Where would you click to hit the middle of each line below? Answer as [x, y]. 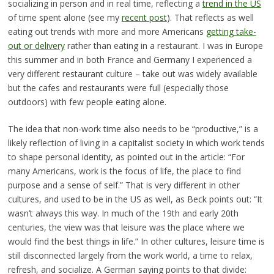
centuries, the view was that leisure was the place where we [126, 227]
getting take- [231, 31]
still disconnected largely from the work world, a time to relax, [130, 255]
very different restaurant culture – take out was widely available [132, 73]
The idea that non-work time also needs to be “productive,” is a [133, 128]
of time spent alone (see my [65, 17]
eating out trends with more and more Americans [107, 31]
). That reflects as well [210, 17]
